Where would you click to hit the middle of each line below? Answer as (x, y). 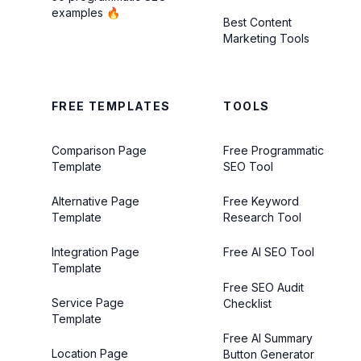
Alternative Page (95, 201)
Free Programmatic (274, 150)
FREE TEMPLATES (111, 106)
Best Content (258, 22)
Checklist (248, 303)
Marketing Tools (267, 38)
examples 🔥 (86, 12)
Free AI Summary (268, 338)
